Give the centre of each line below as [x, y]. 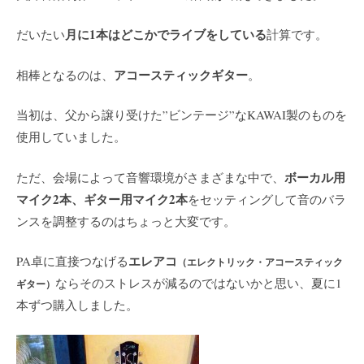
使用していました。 [71, 137]
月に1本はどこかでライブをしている [166, 35]
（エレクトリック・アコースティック [260, 262]
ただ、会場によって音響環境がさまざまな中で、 [150, 177]
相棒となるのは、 [65, 74]
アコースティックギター [181, 74]
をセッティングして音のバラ [267, 199]
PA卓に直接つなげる [72, 261]
